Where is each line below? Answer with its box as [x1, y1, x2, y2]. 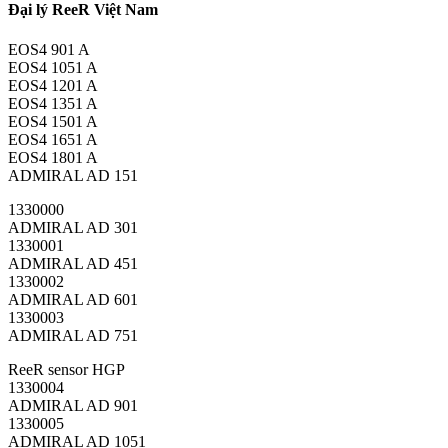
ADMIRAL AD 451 [8, 254, 138, 272]
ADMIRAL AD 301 [8, 218, 138, 236]
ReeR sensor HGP [8, 360, 125, 378]
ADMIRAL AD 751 [8, 326, 138, 344]
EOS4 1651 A [8, 130, 98, 148]
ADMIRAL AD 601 [8, 290, 138, 308]
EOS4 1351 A [8, 94, 98, 112]
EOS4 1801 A [8, 148, 98, 166]
